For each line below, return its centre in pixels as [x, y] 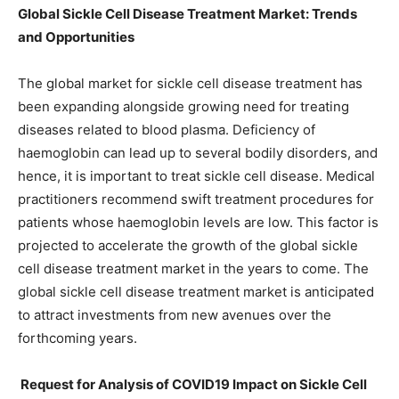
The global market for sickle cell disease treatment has [190, 83]
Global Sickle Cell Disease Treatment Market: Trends [187, 14]
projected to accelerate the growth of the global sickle [188, 245]
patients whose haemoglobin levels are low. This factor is [198, 222]
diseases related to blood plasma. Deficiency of [167, 130]
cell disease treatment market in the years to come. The [193, 269]
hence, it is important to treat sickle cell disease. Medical [196, 176]
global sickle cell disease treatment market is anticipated [196, 292]
